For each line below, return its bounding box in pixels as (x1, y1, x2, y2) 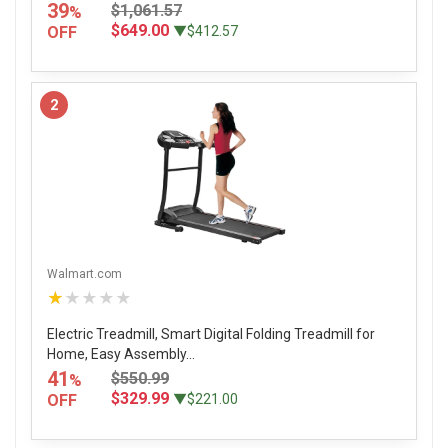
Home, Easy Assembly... (47, 346, 195, 363)
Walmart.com (47, 267, 122, 282)
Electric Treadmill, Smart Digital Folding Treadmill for (47, 326, 375, 343)
